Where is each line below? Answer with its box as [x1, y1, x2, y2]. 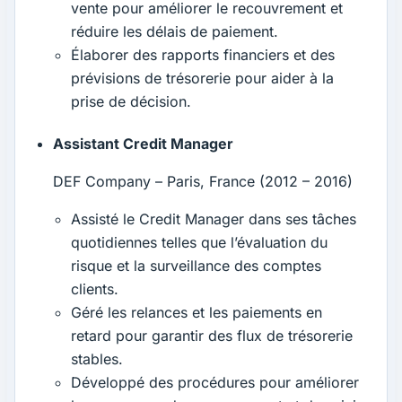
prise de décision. [71, 92, 192, 110]
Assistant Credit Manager [53, 135, 234, 153]
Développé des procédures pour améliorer [71, 373, 360, 392]
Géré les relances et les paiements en [71, 303, 323, 322]
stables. [71, 350, 124, 369]
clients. [71, 280, 119, 299]
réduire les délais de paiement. [71, 22, 279, 40]
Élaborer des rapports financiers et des [71, 45, 336, 64]
